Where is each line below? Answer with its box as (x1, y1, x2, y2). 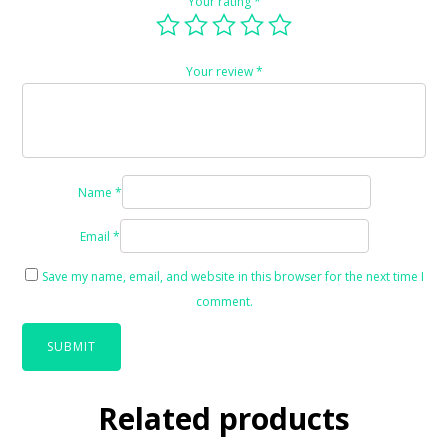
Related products (98, 397, 350, 439)
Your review (185, 62, 256, 80)
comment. (195, 292, 253, 310)
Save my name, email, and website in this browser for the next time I (41, 267, 424, 285)
